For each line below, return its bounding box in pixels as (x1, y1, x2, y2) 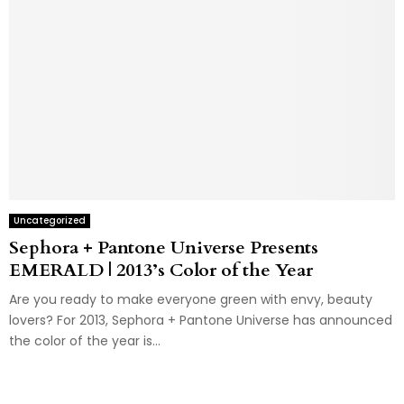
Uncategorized (14, 213, 86, 227)
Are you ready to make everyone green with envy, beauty (9, 289, 372, 308)
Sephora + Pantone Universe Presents (9, 234, 318, 260)
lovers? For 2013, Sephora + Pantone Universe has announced (9, 310, 392, 329)
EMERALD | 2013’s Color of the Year (9, 257, 313, 282)
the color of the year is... (9, 331, 161, 350)
